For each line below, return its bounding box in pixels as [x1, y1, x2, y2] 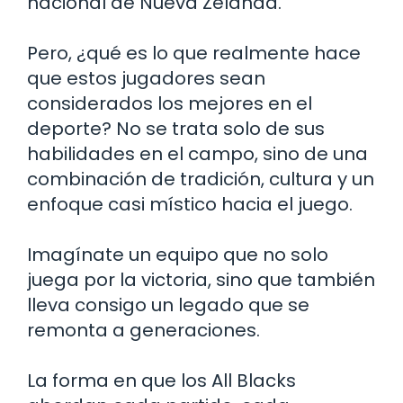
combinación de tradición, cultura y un [27, 166, 374, 193]
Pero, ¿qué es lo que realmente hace [27, 40, 361, 67]
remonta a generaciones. [27, 318, 260, 344]
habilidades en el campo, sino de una [27, 141, 368, 167]
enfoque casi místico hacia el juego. [27, 192, 353, 218]
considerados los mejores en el [27, 91, 312, 117]
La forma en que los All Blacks [27, 368, 296, 394]
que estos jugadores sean [27, 66, 265, 92]
